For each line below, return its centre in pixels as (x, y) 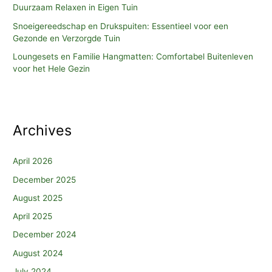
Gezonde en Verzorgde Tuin (67, 38)
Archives (42, 131)
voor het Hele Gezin (52, 68)
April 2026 (33, 161)
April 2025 (33, 216)
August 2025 (38, 198)
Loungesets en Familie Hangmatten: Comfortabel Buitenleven (133, 56)
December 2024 (45, 235)
